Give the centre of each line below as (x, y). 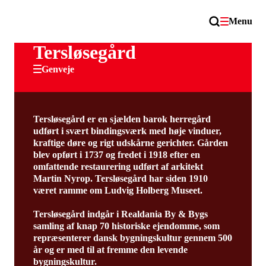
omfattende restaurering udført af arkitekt (118, 167)
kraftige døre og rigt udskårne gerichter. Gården (130, 143)
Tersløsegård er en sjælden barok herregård (122, 119)
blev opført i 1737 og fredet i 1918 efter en (116, 155)
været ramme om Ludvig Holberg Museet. (118, 190)
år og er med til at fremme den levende (110, 250)
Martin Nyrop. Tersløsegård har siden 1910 (120, 178)
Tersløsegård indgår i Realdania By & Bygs (120, 214)
